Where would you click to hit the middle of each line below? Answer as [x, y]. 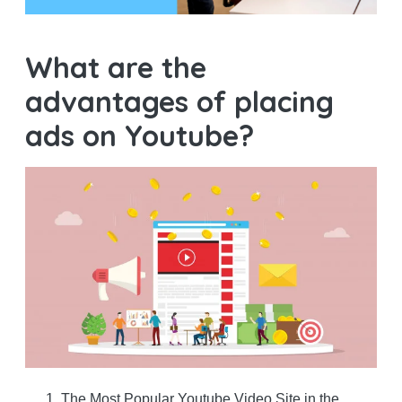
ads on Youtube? [139, 136]
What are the [115, 68]
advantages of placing [179, 102]
